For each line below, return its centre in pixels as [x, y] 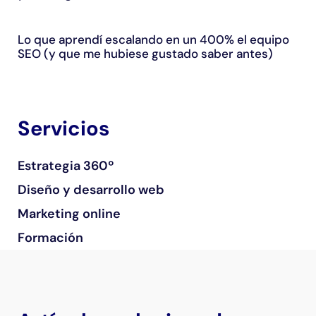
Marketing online [69, 214]
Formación [50, 238]
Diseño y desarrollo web [91, 190]
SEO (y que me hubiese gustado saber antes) [145, 54]
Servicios [63, 129]
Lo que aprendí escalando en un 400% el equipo [153, 40]
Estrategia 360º [66, 166]
